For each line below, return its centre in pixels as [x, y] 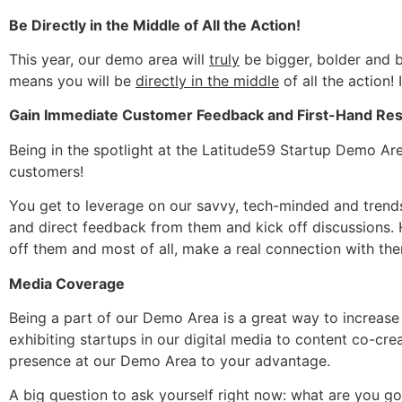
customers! [46, 171]
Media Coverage [67, 283]
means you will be [72, 81]
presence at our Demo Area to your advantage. [170, 361]
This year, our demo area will [109, 60]
